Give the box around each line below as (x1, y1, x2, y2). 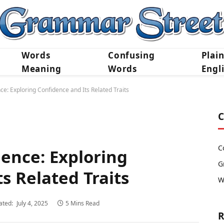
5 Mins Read (65, 199, 99, 208)
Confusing (107, 49, 155, 61)
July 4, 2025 (16, 199, 48, 208)
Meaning (21, 63, 61, 74)
